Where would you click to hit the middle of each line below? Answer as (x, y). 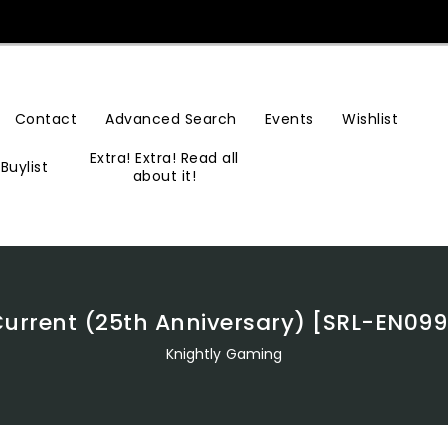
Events (289, 118)
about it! (164, 175)
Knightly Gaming (224, 354)
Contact (46, 118)
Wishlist (370, 118)
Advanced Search (171, 118)
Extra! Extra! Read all (164, 157)
